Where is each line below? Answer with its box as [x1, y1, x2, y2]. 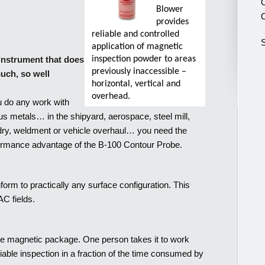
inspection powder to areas [92, 54, 196, 64]
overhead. [92, 92, 131, 101]
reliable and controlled [92, 30, 180, 39]
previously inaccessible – [92, 67, 187, 76]
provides [156, 17, 189, 27]
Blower [156, 5, 184, 14]
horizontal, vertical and [92, 79, 181, 89]
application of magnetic [92, 42, 183, 51]
